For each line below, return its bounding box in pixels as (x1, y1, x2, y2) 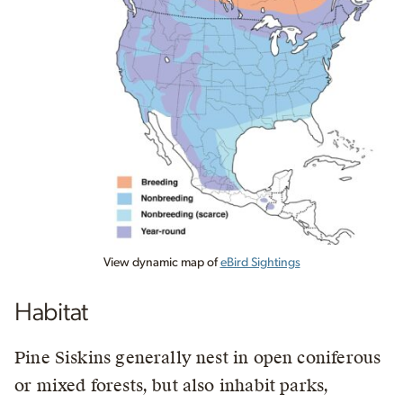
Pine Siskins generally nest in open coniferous (14, 347, 381, 369)
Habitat (14, 300, 89, 327)
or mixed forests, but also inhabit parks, (14, 375, 329, 397)
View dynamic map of (103, 256, 220, 270)
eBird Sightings (219, 256, 300, 270)
